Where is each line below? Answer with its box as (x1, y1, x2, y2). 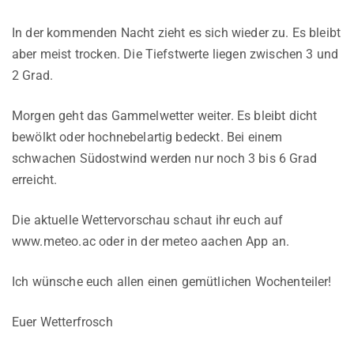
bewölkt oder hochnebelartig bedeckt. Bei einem (12, 129, 283, 145)
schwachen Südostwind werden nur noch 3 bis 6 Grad (12, 150, 317, 166)
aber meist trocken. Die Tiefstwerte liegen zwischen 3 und (12, 46, 339, 62)
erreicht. (12, 171, 58, 187)
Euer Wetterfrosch (12, 314, 113, 330)
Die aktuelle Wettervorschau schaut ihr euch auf (12, 212, 284, 228)
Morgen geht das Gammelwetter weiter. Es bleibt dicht (12, 107, 318, 123)
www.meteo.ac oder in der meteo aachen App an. (12, 233, 290, 249)
